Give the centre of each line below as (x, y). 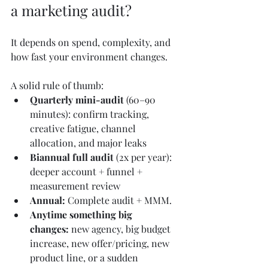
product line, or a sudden (85, 257)
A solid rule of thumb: (57, 85)
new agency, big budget (121, 229)
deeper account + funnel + (87, 171)
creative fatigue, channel (84, 128)
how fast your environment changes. (89, 56)
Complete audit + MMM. (120, 200)
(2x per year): (144, 157)
